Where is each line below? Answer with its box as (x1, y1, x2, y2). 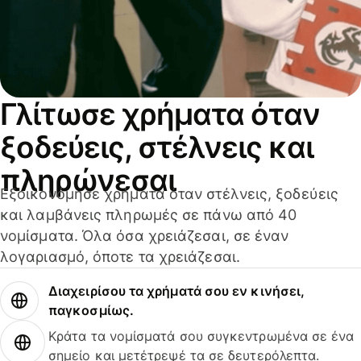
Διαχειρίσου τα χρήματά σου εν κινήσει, (48, 283, 305, 300)
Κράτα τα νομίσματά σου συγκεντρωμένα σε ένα (48, 328, 355, 345)
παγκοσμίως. (48, 302, 134, 319)
